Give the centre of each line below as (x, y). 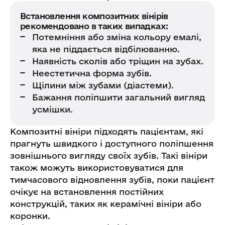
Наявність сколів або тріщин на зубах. (118, 61)
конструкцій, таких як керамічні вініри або (106, 203)
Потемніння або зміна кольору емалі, (117, 37)
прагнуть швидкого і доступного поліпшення (112, 143)
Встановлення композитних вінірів (94, 16)
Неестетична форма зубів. (92, 73)
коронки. (30, 215)
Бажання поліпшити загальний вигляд (119, 97)
